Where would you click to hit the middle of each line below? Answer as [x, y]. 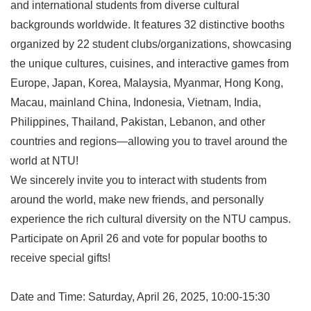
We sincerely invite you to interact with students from [138, 180]
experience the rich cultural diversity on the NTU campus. [151, 219]
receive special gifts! [60, 258]
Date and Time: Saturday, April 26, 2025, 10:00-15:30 [140, 297]
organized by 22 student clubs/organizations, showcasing [151, 44]
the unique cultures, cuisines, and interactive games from [150, 64]
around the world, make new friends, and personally [137, 200]
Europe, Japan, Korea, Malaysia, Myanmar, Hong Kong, [147, 83]
